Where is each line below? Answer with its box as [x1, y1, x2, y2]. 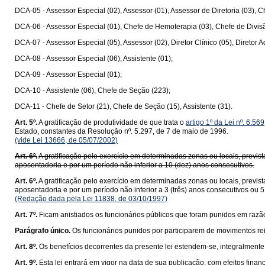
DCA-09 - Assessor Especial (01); [15, 70, 122, 79]
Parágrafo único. [15, 227, 70, 235]
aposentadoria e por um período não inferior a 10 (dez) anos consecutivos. [15, 161, 254, 169]
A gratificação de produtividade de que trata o [38, 118, 186, 127]
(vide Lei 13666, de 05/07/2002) [15, 136, 118, 144]
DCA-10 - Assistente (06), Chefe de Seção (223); [15, 86, 170, 95]
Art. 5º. [15, 118, 37, 127]
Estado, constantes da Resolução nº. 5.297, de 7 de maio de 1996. [15, 127, 228, 135]
